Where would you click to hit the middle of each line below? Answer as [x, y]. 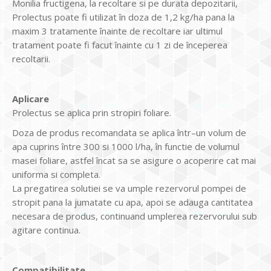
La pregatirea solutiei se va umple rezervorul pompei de [129, 188]
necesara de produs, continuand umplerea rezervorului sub [135, 216]
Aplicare [31, 99]
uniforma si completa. [56, 174]
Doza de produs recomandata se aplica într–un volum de [129, 132]
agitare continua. [46, 230]
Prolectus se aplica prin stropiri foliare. [92, 113]
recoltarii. [31, 59]
